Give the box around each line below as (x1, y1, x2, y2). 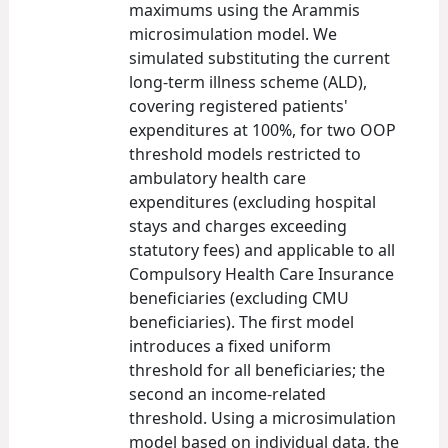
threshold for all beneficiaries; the (129, 358, 385, 381)
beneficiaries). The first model (129, 310, 354, 333)
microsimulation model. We (129, 22, 337, 45)
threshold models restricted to (129, 142, 361, 165)
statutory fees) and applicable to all (129, 238, 395, 261)
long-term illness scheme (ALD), (129, 70, 367, 93)
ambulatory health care (129, 166, 306, 189)
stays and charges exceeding (129, 214, 347, 237)
